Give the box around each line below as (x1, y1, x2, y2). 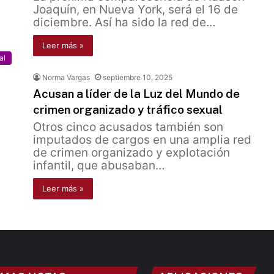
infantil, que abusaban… (33, 158, 165, 172)
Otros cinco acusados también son (33, 120, 223, 134)
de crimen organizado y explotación (33, 146, 230, 160)
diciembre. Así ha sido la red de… (33, 15, 216, 29)
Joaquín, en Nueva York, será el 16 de (33, 2, 238, 17)
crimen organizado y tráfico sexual (33, 103, 223, 116)
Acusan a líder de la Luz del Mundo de (33, 87, 240, 100)
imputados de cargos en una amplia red (33, 133, 251, 147)
